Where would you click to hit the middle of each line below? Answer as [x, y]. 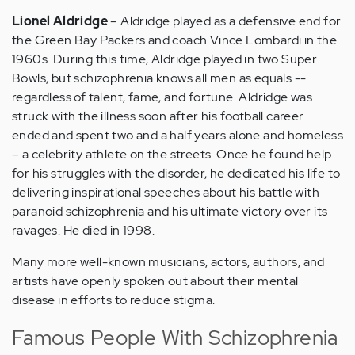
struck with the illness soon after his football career [158, 116]
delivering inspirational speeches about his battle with [166, 193]
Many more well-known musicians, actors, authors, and [168, 262]
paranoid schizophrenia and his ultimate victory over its [170, 212]
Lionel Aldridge [60, 21]
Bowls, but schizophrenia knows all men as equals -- [159, 78]
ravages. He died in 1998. [83, 231]
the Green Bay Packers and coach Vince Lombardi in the [175, 40]
